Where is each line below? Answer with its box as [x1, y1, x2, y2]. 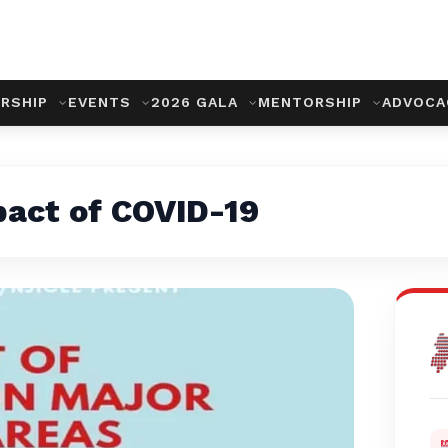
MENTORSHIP [258, 94, 367, 110]
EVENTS [68, 94, 136, 110]
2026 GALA [151, 94, 243, 110]
